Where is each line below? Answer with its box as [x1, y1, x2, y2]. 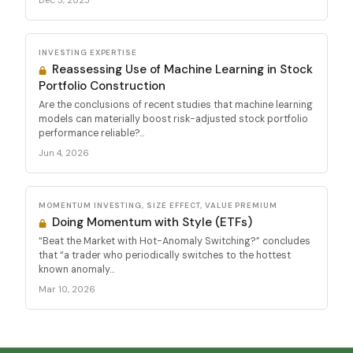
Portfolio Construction [39, 78, 165, 95]
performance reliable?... [39, 127, 144, 140]
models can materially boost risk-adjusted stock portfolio [39, 113, 308, 126]
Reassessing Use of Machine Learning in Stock [49, 61, 314, 78]
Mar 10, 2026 [39, 284, 95, 295]
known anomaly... [39, 263, 114, 277]
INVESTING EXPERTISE [39, 47, 138, 58]
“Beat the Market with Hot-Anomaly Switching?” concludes [39, 235, 310, 248]
